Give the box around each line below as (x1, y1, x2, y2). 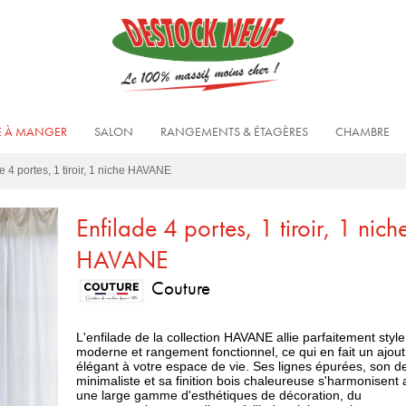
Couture (147, 275, 211, 301)
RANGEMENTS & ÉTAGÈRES (159, 123, 308, 140)
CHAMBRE (334, 123, 390, 140)
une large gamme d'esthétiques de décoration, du (76, 388, 362, 403)
